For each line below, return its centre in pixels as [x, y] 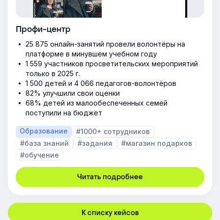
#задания [95, 143]
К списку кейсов [110, 213]
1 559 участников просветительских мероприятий [112, 63]
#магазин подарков [157, 143]
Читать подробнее [110, 177]
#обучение [40, 155]
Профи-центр [43, 29]
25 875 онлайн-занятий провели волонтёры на [105, 44]
